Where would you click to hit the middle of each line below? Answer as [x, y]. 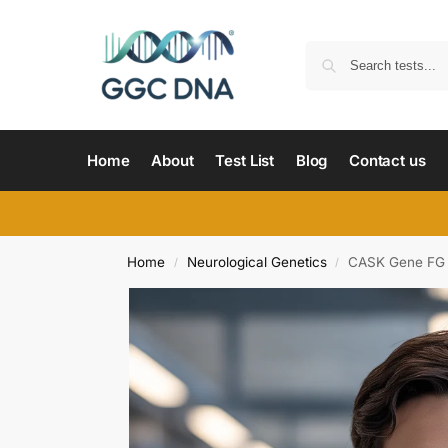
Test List [245, 160]
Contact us [387, 160]
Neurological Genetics [256, 262]
